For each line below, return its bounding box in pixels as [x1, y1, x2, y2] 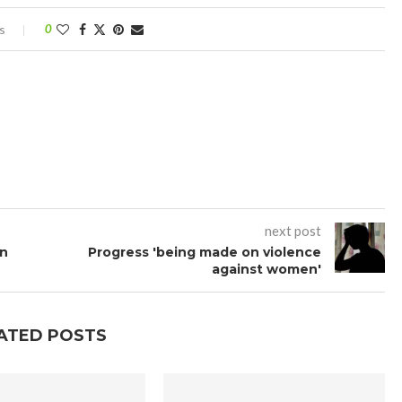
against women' [211, 260, 321, 277]
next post [264, 222, 321, 239]
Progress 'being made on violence [87, 243, 321, 260]
